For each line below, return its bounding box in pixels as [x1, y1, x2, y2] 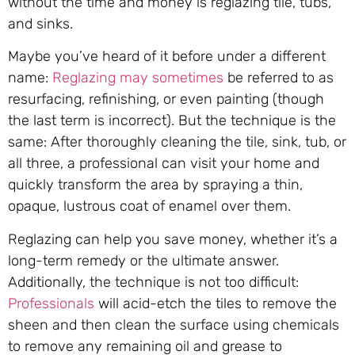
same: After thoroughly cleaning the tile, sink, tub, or [8, 133, 346, 151]
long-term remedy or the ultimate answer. [8, 251, 279, 269]
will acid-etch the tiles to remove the [94, 294, 337, 312]
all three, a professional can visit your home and [8, 155, 319, 173]
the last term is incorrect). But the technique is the [8, 112, 336, 130]
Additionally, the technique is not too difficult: [8, 273, 299, 291]
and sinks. [8, 14, 77, 32]
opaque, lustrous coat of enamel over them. [8, 197, 291, 216]
